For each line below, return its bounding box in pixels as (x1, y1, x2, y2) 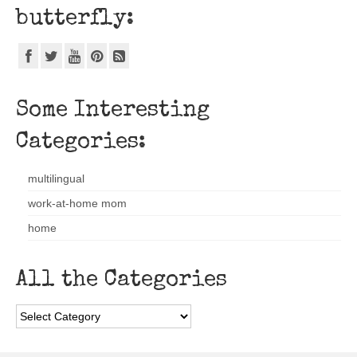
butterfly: (16, 8, 135, 31)
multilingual (28, 171, 84, 185)
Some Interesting (16, 99, 210, 122)
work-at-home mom (28, 196, 127, 210)
